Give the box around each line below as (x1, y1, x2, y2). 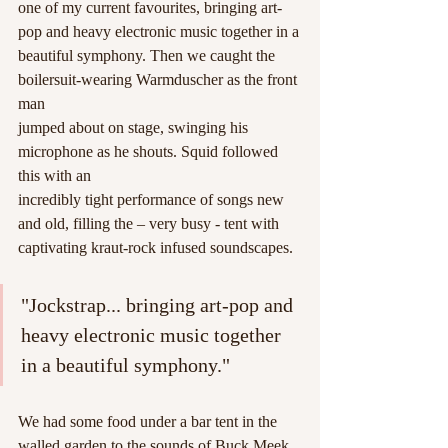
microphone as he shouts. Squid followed (18, 143, 282, 161)
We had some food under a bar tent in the (18, 413, 281, 431)
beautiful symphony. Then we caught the (18, 47, 279, 65)
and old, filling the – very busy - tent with (18, 215, 279, 233)
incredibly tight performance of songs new (18, 191, 288, 209)
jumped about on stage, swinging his (18, 119, 252, 137)
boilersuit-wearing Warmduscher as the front (18, 71, 301, 89)
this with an (18, 167, 91, 185)
